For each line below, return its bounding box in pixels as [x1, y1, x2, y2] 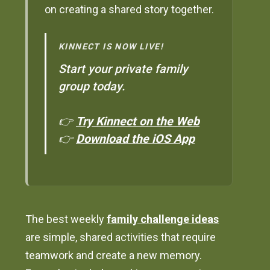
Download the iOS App [76, 131, 195, 146]
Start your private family [58, 61, 188, 76]
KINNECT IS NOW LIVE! [58, 41, 163, 51]
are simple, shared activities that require [25, 231, 216, 244]
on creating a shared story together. [45, 3, 215, 16]
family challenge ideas [107, 213, 219, 226]
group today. [58, 79, 125, 93]
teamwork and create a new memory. [25, 249, 202, 262]
